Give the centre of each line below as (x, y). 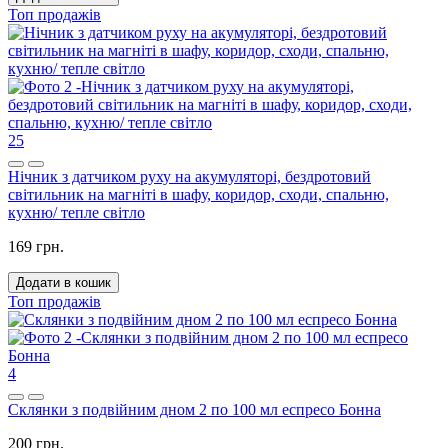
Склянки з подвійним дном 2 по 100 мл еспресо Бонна (194, 409)
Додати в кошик (63, 282)
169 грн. (36, 246)
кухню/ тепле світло (76, 212)
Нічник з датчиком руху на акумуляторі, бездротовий (189, 176)
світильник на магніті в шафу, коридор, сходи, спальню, (198, 194)
